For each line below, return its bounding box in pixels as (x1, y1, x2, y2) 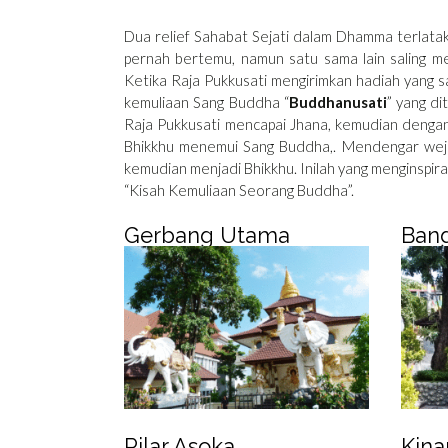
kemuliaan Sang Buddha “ (124, 93, 289, 112)
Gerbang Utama (124, 221, 290, 248)
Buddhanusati (288, 93, 387, 112)
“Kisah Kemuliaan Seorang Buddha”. (124, 181, 354, 200)
